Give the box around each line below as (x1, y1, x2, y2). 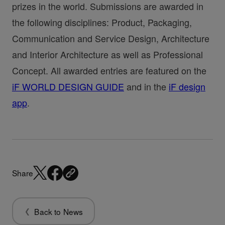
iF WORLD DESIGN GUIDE (12, 79, 124, 93)
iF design (168, 79, 205, 93)
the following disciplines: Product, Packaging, (12, 15, 192, 29)
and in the (124, 79, 169, 93)
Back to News (34, 206, 83, 217)
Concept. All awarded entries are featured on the (12, 63, 206, 77)
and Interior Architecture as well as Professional (12, 47, 203, 61)
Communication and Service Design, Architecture (12, 31, 209, 45)
